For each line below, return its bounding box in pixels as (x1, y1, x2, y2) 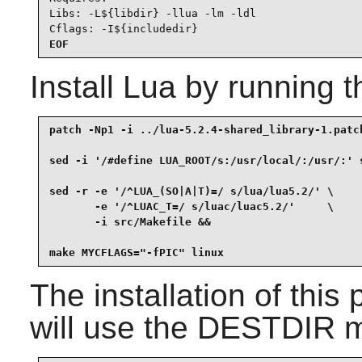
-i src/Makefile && (48, 216, 211, 229)
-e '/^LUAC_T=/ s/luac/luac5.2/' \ (48, 200, 334, 213)
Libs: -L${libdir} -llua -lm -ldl (48, 7, 256, 20)
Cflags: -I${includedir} (48, 23, 198, 36)
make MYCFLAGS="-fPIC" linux (48, 246, 224, 259)
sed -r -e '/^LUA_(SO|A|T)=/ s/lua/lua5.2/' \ (48, 185, 334, 198)
